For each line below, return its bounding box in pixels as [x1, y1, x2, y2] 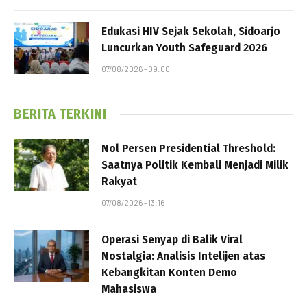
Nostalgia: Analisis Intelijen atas [101, 249, 265, 264]
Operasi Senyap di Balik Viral [101, 232, 243, 247]
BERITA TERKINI [14, 106, 107, 123]
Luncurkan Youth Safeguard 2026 [101, 40, 267, 56]
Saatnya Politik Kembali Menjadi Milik [101, 158, 288, 173]
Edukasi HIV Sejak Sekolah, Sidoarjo [101, 24, 280, 39]
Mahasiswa [101, 282, 156, 297]
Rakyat [101, 174, 137, 189]
